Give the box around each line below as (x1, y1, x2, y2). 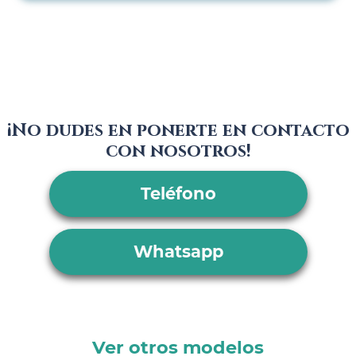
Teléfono (140, 184, 216, 204)
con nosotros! (105, 139, 251, 164)
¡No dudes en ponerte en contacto (6, 118, 350, 143)
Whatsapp (133, 242, 223, 262)
